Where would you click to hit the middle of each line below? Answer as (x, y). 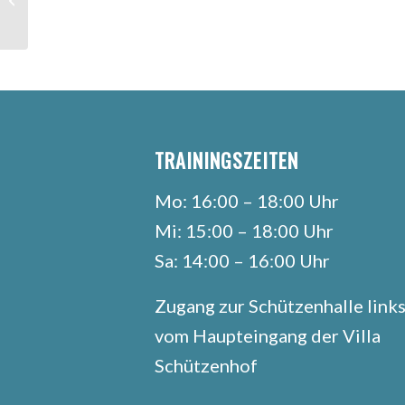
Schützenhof (206, 365)
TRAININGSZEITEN (226, 160)
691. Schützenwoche (86, 9)
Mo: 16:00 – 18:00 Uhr (246, 200)
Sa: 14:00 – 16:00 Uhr (242, 260)
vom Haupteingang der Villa (267, 335)
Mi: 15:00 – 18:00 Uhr (244, 230)
